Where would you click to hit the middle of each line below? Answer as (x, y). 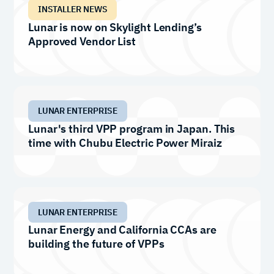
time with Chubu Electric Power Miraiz (125, 143)
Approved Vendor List (82, 42)
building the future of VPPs (96, 244)
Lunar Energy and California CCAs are (122, 230)
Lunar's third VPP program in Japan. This (132, 128)
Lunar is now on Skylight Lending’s (115, 28)
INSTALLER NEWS (72, 9)
